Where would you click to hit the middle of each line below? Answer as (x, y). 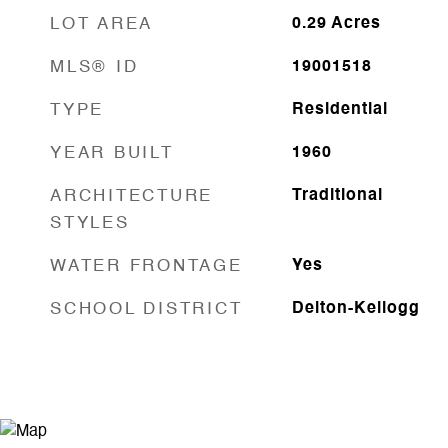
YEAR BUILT (112, 153)
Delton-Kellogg (355, 309)
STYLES (90, 223)
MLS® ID (94, 67)
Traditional (337, 196)
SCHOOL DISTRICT (146, 309)
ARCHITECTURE (131, 196)
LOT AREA (101, 24)
